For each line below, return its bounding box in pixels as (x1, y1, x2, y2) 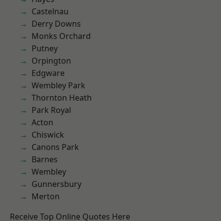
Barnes (32, 154, 58, 165)
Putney (32, 43, 58, 54)
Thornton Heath (32, 92, 92, 103)
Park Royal (32, 105, 71, 115)
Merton (32, 191, 60, 202)
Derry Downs (32, 18, 81, 29)
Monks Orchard (32, 31, 91, 41)
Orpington (32, 55, 71, 66)
